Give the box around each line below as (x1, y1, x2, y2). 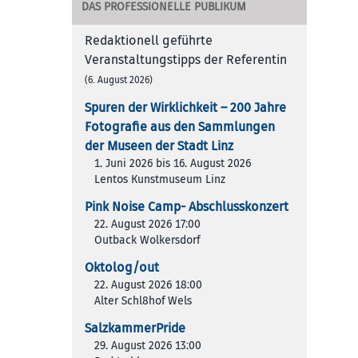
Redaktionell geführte (85, 32, 213, 49)
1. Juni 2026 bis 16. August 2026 (94, 156, 251, 170)
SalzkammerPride (85, 320, 185, 336)
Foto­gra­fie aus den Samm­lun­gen (85, 118, 275, 135)
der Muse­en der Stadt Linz (85, 137, 233, 154)
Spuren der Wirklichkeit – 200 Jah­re (85, 99, 286, 116)
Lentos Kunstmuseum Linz (94, 172, 225, 186)
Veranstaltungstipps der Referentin (85, 51, 287, 68)
